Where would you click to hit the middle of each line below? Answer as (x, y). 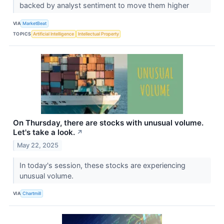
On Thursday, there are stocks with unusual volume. (108, 123)
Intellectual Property (98, 33)
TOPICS (22, 33)
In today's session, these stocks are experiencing (102, 165)
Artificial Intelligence (54, 33)
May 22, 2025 (38, 145)
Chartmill (32, 193)
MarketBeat (35, 23)
